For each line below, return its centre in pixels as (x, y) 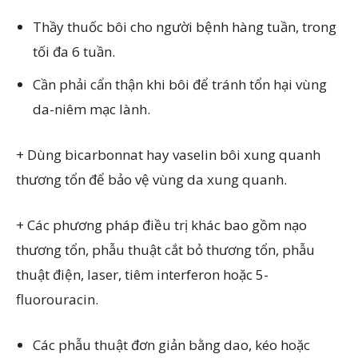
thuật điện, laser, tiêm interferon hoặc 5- (142, 274)
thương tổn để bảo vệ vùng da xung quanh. (151, 179)
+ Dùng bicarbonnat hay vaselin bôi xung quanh (168, 155)
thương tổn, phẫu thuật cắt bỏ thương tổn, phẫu (165, 250)
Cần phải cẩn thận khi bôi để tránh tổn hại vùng (180, 84)
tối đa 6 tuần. (74, 52)
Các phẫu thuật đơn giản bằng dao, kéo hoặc (171, 345)
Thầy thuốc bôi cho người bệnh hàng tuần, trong (185, 27)
